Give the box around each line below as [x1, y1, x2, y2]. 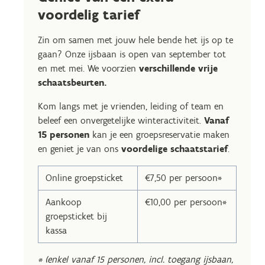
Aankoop [46, 196, 82, 208]
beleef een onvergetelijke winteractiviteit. [38, 115, 204, 126]
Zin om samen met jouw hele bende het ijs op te [38, 34, 233, 46]
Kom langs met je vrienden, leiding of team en [38, 101, 224, 112]
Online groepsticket [46, 172, 123, 183]
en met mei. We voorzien [38, 63, 139, 74]
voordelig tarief [38, 6, 140, 23]
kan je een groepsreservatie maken [89, 129, 230, 140]
